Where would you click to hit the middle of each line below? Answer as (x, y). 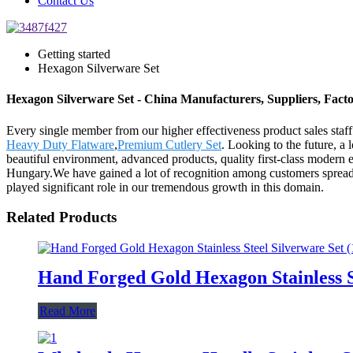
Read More (67, 310)
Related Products (61, 217)
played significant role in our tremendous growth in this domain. (165, 187)
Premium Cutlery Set (169, 144)
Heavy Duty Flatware (60, 144)
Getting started (74, 54)
